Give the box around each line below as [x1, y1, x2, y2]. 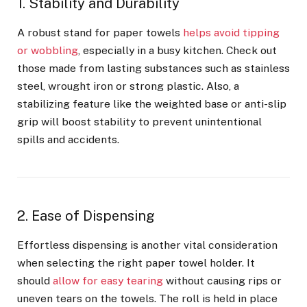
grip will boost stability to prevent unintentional [17, 114, 262, 128]
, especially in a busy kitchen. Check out [78, 43, 277, 57]
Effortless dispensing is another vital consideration [17, 238, 278, 251]
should [17, 273, 53, 287]
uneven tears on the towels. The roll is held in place [17, 291, 278, 305]
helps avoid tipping [183, 25, 280, 39]
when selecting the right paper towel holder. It [17, 256, 255, 269]
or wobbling [17, 43, 78, 57]
